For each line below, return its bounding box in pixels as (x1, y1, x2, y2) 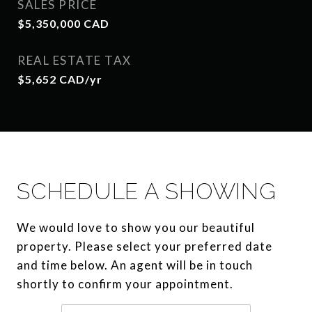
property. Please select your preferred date (17, 239, 272, 253)
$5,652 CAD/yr (17, 72, 102, 86)
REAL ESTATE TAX (17, 53, 132, 68)
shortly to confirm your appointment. (17, 276, 233, 291)
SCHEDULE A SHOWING (17, 178, 276, 204)
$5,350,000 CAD (17, 17, 109, 30)
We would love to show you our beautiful (17, 220, 255, 235)
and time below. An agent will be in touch (17, 258, 253, 272)
